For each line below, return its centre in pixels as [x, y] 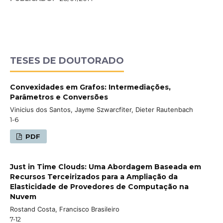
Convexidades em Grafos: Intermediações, [90, 87]
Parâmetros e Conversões [59, 97]
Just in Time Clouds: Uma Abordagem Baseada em [106, 167]
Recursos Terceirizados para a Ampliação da [94, 176]
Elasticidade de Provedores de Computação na [99, 186]
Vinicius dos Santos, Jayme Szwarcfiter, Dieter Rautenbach [102, 109]
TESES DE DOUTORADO [67, 60]
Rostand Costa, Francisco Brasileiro [65, 209]
